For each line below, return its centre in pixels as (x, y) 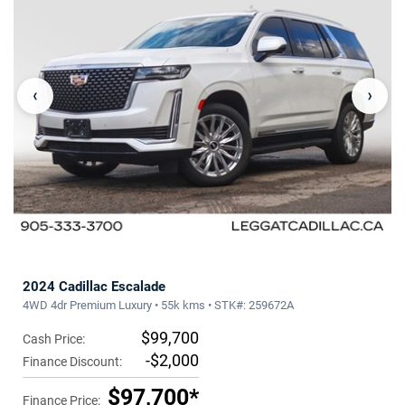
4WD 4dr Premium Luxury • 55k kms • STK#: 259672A (158, 306)
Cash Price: (54, 339)
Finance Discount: (72, 362)
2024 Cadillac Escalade (94, 287)
